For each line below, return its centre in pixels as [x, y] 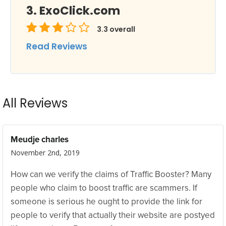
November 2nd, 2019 [45, 153]
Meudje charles [40, 140]
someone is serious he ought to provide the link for [106, 202]
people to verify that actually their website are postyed [113, 216]
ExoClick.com [80, 11]
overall [122, 29]
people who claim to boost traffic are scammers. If [104, 188]
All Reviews [35, 103]
